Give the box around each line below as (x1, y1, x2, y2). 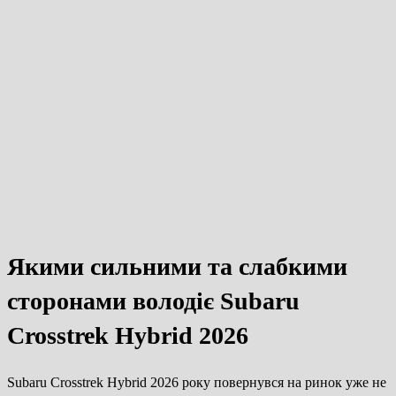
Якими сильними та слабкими (7, 253, 347, 281)
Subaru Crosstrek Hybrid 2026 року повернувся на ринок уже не (7, 375, 386, 391)
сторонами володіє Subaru (7, 287, 300, 316)
